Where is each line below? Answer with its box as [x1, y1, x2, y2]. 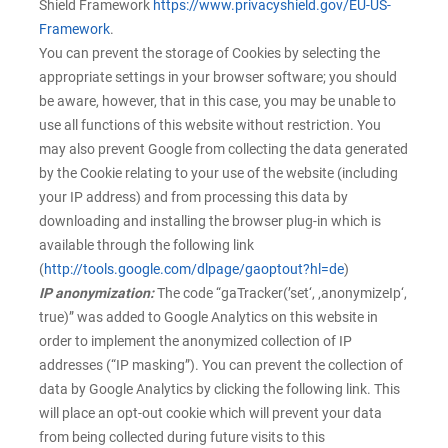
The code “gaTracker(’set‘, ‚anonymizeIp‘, [154, 285, 407, 302]
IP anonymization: [39, 285, 154, 302]
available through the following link [39, 237, 254, 254]
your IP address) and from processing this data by [39, 189, 348, 206]
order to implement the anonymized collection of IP [39, 333, 352, 350]
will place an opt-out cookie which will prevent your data [39, 405, 382, 422]
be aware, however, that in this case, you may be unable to [39, 93, 396, 110]
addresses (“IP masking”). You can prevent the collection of [39, 357, 403, 374]
